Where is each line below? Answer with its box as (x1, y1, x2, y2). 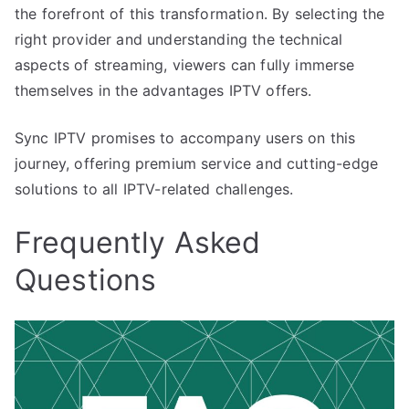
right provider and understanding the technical (15, 29, 343, 48)
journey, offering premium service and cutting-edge (15, 153, 379, 173)
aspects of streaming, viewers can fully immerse (15, 55, 355, 74)
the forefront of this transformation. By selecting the (15, 4, 385, 23)
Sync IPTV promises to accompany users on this (15, 128, 356, 147)
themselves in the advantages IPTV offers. (15, 80, 312, 100)
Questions (15, 261, 157, 298)
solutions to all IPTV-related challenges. (15, 179, 294, 198)
